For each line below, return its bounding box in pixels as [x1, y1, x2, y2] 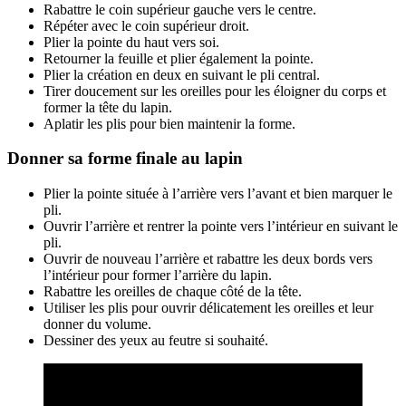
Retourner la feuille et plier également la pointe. [43, 50, 314, 66]
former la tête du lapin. [43, 99, 172, 115]
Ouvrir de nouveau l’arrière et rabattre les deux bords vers [43, 251, 372, 267]
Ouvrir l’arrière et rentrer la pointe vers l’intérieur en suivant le [43, 218, 398, 235]
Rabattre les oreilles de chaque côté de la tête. [43, 284, 302, 300]
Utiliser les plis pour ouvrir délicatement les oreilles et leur [43, 300, 373, 316]
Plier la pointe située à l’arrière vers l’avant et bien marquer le [43, 186, 392, 202]
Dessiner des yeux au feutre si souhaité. [43, 333, 268, 349]
